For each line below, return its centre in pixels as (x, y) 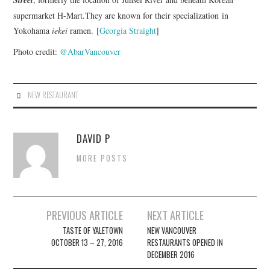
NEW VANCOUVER (172, 230)
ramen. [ (85, 30)
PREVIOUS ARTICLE (84, 215)
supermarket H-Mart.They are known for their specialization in (121, 15)
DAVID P (94, 138)
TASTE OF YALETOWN (93, 230)
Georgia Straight (128, 30)
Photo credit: (37, 51)
